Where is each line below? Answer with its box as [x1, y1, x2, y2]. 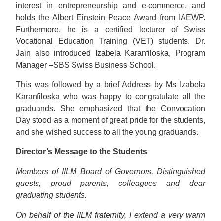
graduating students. [16, 191, 87, 199]
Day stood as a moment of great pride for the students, [16, 116, 205, 124]
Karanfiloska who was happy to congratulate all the [16, 92, 205, 101]
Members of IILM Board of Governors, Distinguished [16, 167, 205, 176]
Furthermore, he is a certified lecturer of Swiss [16, 25, 205, 34]
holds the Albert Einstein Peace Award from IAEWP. [16, 13, 205, 22]
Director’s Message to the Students [16, 147, 147, 156]
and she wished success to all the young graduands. [16, 128, 198, 136]
